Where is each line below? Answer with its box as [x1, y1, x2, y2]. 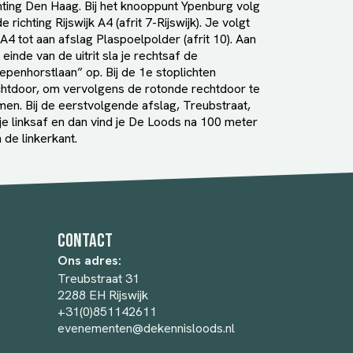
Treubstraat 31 [58, 270, 139, 287]
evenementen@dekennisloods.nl [58, 320, 235, 336]
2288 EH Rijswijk [58, 287, 148, 303]
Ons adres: [58, 252, 121, 269]
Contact [58, 229, 113, 252]
